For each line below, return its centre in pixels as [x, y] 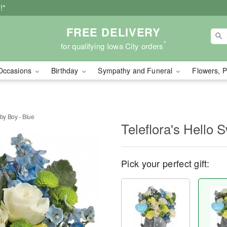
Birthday [66, 70]
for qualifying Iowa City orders [112, 46]
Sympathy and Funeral [136, 70]
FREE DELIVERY [113, 32]
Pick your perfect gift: [165, 163]
